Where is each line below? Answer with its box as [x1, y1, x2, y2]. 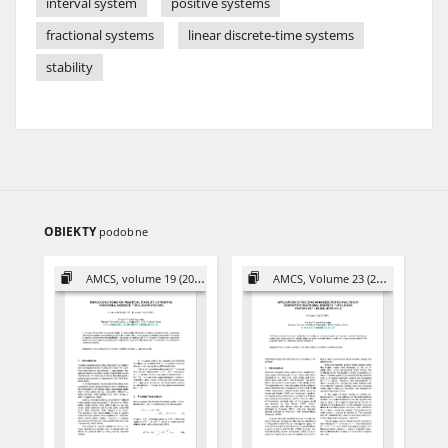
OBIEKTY [44, 223, 99, 240]
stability [46, 59, 93, 76]
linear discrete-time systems [188, 27, 354, 44]
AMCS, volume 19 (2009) [85, 271, 194, 286]
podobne [98, 224, 148, 239]
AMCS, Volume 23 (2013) [273, 271, 377, 286]
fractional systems [46, 27, 154, 44]
